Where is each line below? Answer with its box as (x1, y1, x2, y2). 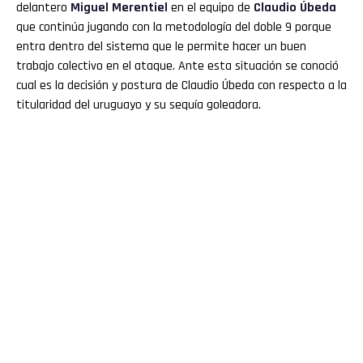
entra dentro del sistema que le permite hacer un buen (16, 37, 306, 55)
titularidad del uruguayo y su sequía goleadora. (16, 96, 261, 113)
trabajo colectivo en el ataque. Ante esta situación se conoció (16, 57, 339, 75)
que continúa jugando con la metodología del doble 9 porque (16, 18, 331, 36)
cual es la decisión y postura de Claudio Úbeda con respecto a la (16, 76, 347, 94)
